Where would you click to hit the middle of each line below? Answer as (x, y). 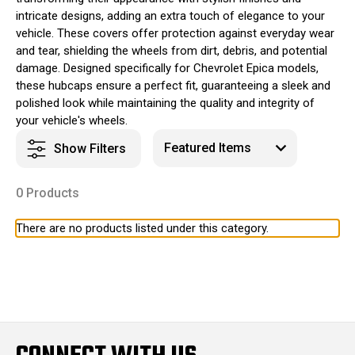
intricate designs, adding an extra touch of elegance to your (170, 16)
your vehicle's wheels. (72, 120)
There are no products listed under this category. (142, 228)
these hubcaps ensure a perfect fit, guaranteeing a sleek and (173, 86)
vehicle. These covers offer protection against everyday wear (175, 33)
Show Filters (90, 148)
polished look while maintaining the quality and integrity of (165, 103)
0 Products (48, 193)
